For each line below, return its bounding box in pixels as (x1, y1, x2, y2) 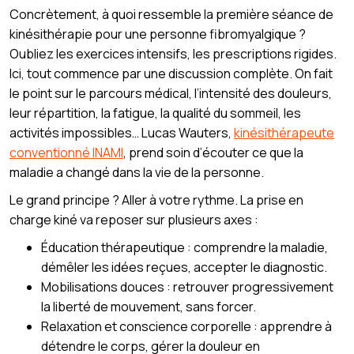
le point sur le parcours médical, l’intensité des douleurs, (9, 84, 332, 102)
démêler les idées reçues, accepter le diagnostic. (41, 258, 327, 276)
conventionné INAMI (9, 143, 123, 161)
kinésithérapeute (234, 123, 334, 141)
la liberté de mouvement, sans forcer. (41, 297, 256, 315)
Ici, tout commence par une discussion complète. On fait (9, 64, 333, 82)
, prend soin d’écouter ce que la (123, 143, 303, 161)
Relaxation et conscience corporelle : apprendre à (41, 317, 332, 335)
